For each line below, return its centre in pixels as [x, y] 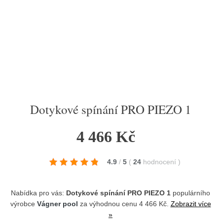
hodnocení [161, 162]
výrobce [23, 204]
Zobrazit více [191, 204]
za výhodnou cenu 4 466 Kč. [124, 204]
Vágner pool [57, 204]
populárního [190, 193]
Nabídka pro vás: [38, 193]
